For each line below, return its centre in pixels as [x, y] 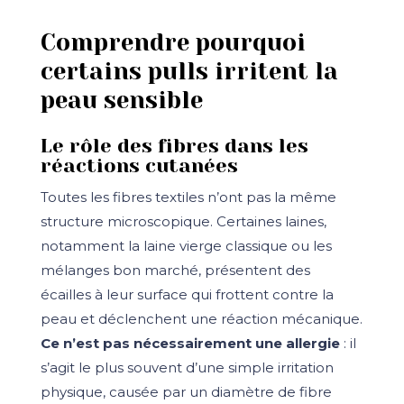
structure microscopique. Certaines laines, [183, 222]
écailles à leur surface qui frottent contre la [187, 295]
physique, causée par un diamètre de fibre [186, 392]
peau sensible [121, 100]
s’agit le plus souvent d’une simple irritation [187, 368]
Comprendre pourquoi [173, 42]
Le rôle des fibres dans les [174, 146]
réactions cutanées [139, 166]
